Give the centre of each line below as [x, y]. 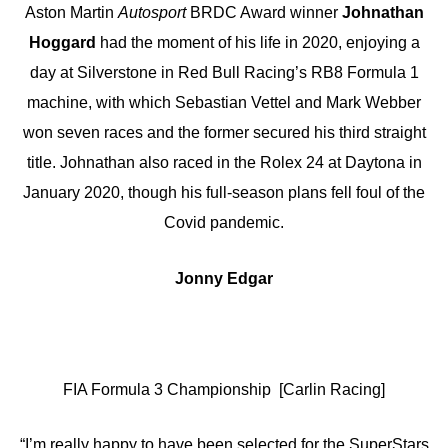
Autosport [151, 13]
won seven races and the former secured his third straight [224, 133]
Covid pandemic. [224, 223]
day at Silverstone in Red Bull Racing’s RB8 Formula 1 [224, 73]
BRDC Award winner [263, 13]
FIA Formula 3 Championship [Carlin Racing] [224, 389]
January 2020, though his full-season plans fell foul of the [224, 193]
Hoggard [62, 43]
